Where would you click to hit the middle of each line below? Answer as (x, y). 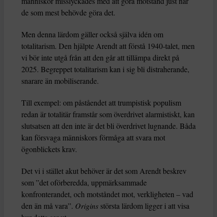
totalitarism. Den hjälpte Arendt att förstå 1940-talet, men (108, 46)
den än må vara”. (48, 206)
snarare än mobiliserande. (60, 81)
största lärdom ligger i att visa (144, 206)
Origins (87, 206)
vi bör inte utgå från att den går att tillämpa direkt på (100, 58)
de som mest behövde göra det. (68, 13)
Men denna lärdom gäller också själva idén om (92, 34)
